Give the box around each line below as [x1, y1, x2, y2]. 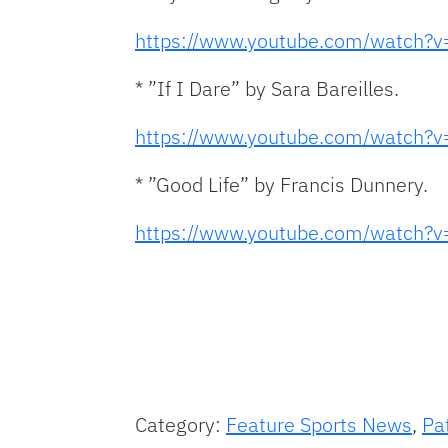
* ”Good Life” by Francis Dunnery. [135, 170, 428, 198]
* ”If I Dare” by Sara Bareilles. [135, 74, 399, 102]
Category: [135, 410, 226, 438]
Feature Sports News [226, 410, 412, 438]
